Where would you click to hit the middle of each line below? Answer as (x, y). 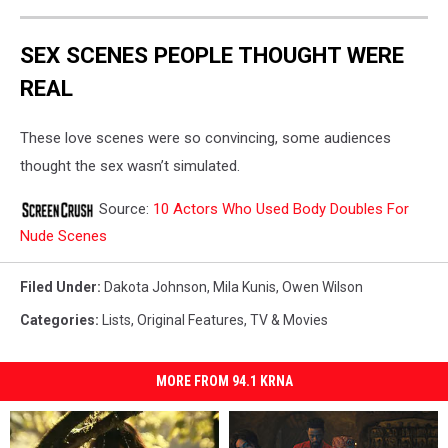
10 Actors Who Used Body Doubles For (281, 209)
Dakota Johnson (155, 287)
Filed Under (58, 287)
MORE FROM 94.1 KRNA (224, 381)
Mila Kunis (244, 287)
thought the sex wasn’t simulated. (130, 166)
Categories (57, 320)
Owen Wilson (322, 287)
